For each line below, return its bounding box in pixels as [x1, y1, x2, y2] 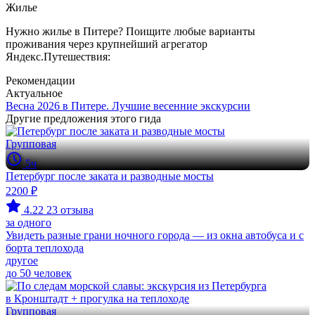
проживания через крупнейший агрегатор [6, 38, 207, 50]
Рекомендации [6, 75, 75, 86]
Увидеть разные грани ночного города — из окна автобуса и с [6, 229, 304, 241]
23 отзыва [46, 204, 94, 216]
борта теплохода [6, 242, 84, 254]
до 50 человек [6, 267, 72, 279]
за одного [6, 217, 51, 229]
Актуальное [6, 87, 63, 99]
